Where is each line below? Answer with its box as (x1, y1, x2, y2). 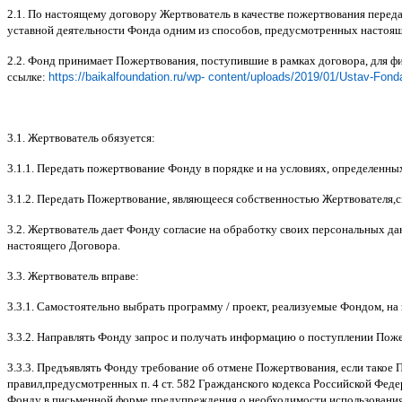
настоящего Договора (7, 238, 118, 252)
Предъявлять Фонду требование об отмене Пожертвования (37, 360, 336, 374)
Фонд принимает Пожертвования (28, 53, 196, 67)
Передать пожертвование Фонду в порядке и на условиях (37, 161, 327, 175)
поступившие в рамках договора (201, 53, 365, 67)
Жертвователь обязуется (28, 130, 152, 144)
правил (7, 376, 42, 390)
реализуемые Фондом (272, 299, 381, 313)
